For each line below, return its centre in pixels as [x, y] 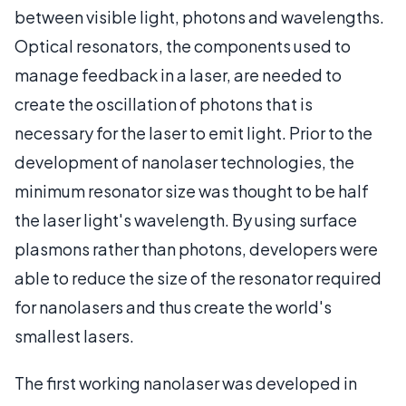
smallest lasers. [74, 335]
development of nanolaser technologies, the [184, 161]
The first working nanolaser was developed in [186, 382]
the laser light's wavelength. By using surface [186, 219]
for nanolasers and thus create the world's [173, 306]
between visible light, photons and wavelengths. [199, 16]
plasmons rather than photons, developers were [196, 248]
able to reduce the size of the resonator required [198, 277]
